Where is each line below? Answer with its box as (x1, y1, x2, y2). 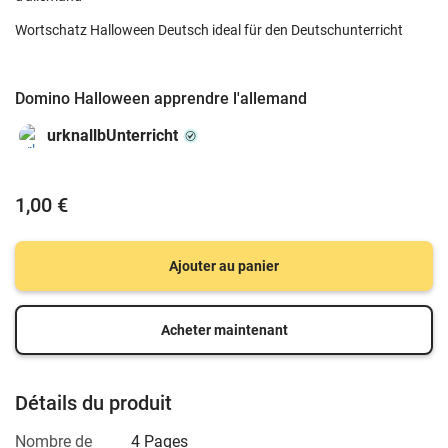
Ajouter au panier (169, 258, 279, 274)
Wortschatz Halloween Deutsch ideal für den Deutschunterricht (15, 22, 403, 38)
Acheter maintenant (160, 322, 288, 338)
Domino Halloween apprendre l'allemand (15, 89, 307, 108)
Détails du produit (15, 391, 172, 415)
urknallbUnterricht (47, 126, 178, 145)
